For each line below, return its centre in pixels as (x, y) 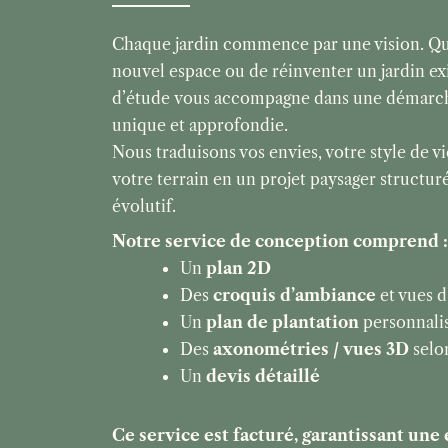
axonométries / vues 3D (311, 349)
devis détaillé (263, 376)
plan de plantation (282, 322)
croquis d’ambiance (294, 295)
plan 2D (238, 268)
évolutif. (144, 206)
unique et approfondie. (200, 125)
